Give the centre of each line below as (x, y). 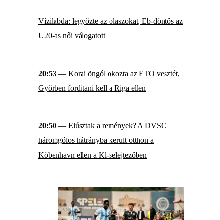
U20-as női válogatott (72, 36)
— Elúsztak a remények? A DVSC (111, 126)
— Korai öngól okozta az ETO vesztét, (118, 73)
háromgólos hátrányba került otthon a (96, 140)
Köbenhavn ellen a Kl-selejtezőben (93, 155)
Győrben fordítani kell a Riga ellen (92, 88)
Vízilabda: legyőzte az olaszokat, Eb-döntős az (110, 21)
